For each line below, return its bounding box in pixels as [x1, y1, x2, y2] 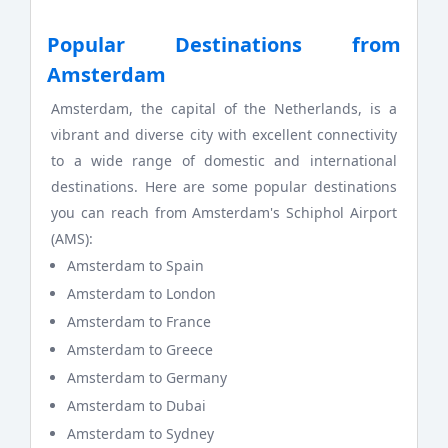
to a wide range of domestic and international [51, 151, 397, 171]
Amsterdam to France [67, 312, 212, 332]
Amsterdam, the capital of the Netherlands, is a [51, 99, 397, 119]
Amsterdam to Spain [67, 256, 205, 276]
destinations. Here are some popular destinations [51, 177, 397, 197]
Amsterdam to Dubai [67, 396, 207, 416]
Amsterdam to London [67, 284, 217, 304]
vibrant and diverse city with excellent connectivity [51, 125, 397, 145]
